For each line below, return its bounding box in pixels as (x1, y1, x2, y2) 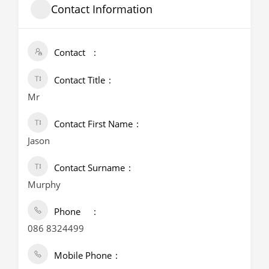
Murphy (28, 178, 61, 190)
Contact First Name (54, 118, 133, 130)
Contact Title (54, 74, 105, 86)
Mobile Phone (54, 249, 112, 261)
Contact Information (51, 1, 153, 16)
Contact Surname (54, 162, 125, 174)
